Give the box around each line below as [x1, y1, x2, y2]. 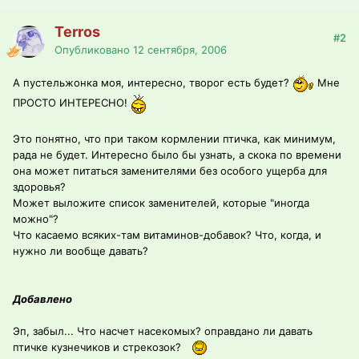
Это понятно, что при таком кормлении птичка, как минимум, [13, 132, 336, 146]
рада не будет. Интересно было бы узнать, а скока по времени [13, 148, 341, 162]
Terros [54, 23, 100, 41]
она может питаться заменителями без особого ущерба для [13, 164, 327, 178]
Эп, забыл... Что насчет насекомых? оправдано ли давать [13, 325, 313, 338]
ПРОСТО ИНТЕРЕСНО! [13, 96, 131, 110]
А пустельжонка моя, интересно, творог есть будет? [13, 75, 292, 89]
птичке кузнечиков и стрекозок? [13, 341, 184, 354]
